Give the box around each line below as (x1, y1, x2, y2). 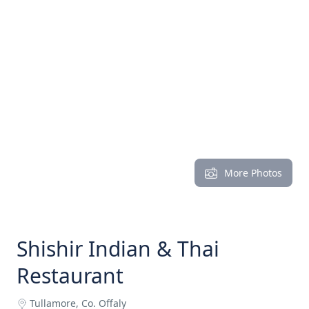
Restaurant (17, 261, 123, 290)
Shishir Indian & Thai (17, 235, 219, 263)
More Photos (224, 166, 282, 179)
